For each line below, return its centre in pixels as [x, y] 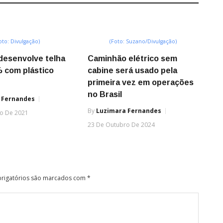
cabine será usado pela [132, 71]
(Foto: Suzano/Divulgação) [143, 42]
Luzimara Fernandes [128, 111]
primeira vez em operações [140, 83]
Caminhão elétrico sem [132, 59]
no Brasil [105, 95]
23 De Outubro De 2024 [121, 125]
